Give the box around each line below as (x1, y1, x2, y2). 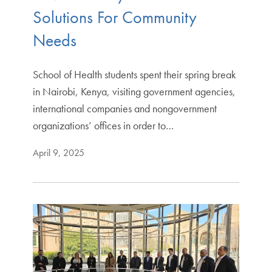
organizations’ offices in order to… (32, 118, 174, 132)
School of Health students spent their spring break (32, 67, 236, 81)
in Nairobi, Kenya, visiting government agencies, (32, 84, 236, 98)
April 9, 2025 (32, 146, 84, 159)
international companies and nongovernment (32, 101, 217, 115)
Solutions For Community (32, 6, 197, 28)
